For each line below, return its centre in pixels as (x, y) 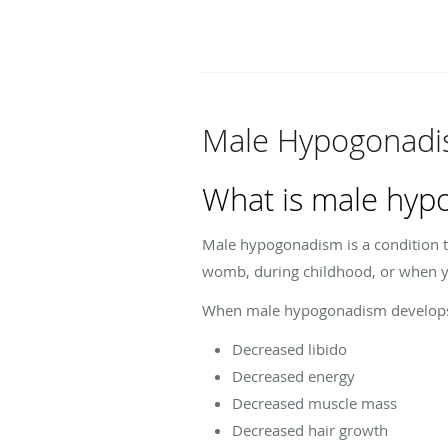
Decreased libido (289, 348)
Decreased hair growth (310, 429)
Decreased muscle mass (314, 402)
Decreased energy (293, 375)
